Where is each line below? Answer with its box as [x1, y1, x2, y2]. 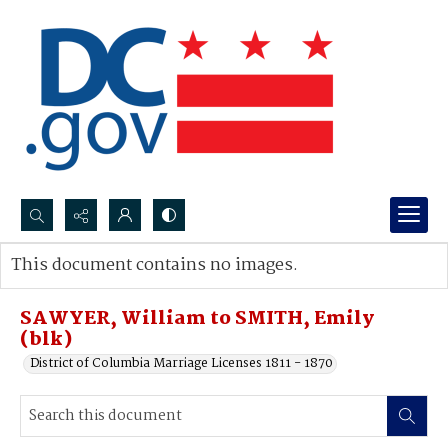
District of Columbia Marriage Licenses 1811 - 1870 [30, 353, 333, 374]
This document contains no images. [11, 252, 298, 279]
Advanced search [31, 275, 134, 296]
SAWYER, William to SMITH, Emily [20, 304, 374, 334]
